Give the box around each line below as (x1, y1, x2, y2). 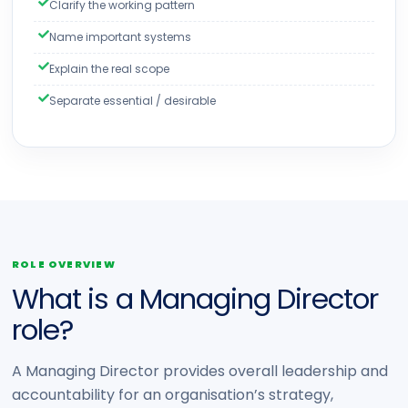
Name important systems (49, 29, 191, 45)
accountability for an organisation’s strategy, (12, 384, 333, 405)
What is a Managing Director (12, 279, 378, 319)
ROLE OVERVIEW (12, 257, 116, 271)
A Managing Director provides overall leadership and (12, 361, 388, 382)
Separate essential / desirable (49, 93, 216, 108)
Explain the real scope (49, 61, 169, 76)
